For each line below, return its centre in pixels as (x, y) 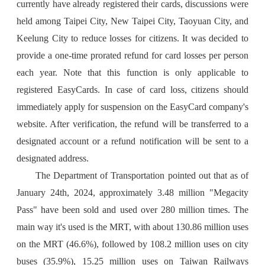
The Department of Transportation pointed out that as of (142, 175)
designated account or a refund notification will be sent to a (132, 141)
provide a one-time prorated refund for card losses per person (132, 55)
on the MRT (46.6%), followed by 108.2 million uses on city (132, 244)
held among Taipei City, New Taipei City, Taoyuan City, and (132, 21)
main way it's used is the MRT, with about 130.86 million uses (132, 227)
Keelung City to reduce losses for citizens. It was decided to (132, 38)
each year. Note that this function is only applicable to (132, 72)
